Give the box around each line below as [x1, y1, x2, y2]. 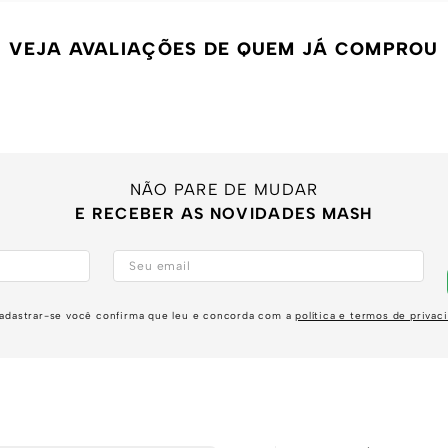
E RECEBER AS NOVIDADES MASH [75, 204, 373, 223]
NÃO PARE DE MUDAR [129, 180, 319, 199]
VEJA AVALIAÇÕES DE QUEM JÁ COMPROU [9, 38, 439, 60]
